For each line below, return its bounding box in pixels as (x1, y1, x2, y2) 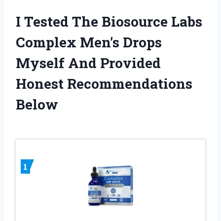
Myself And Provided (16, 53, 161, 72)
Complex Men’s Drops (16, 33, 162, 51)
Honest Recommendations (16, 74, 192, 93)
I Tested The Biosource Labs (16, 12, 202, 31)
